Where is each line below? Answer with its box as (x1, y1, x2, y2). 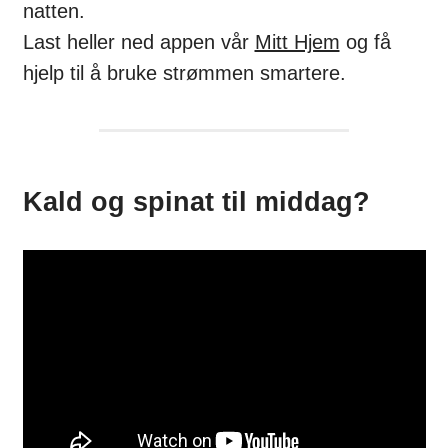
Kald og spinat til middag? (22, 185, 370, 217)
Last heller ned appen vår (22, 30, 255, 53)
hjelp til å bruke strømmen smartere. (22, 61, 346, 84)
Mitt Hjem (254, 30, 340, 53)
